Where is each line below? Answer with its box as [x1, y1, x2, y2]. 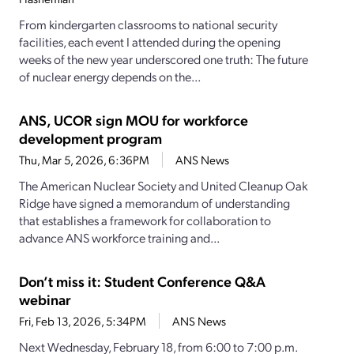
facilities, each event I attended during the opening [19, 33, 281, 51]
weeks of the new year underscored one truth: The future [19, 51, 308, 68]
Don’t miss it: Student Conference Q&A [19, 272, 265, 291]
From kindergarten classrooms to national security [19, 16, 277, 33]
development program [19, 129, 162, 148]
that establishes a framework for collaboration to [19, 212, 271, 229]
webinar [19, 290, 71, 309]
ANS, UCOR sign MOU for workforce [19, 111, 248, 130]
